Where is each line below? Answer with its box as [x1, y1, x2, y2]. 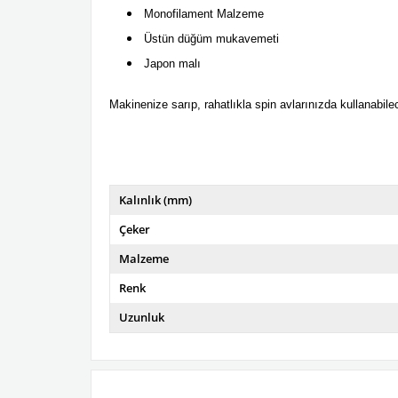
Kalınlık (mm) [119, 192, 192, 209]
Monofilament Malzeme [144, 7, 264, 21]
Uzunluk [119, 309, 164, 326]
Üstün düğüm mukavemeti [144, 32, 279, 46]
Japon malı [144, 57, 201, 71]
